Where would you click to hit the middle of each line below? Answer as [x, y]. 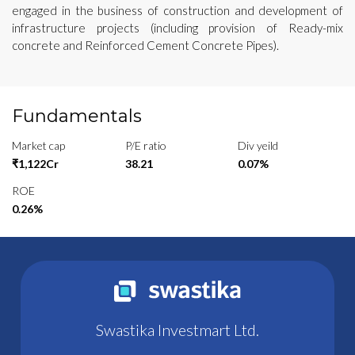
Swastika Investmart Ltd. [177, 329]
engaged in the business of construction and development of [177, 10]
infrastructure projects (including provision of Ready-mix [177, 27]
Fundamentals [77, 116]
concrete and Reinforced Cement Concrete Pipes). [145, 45]
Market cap [38, 145]
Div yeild [258, 145]
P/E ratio [145, 145]
